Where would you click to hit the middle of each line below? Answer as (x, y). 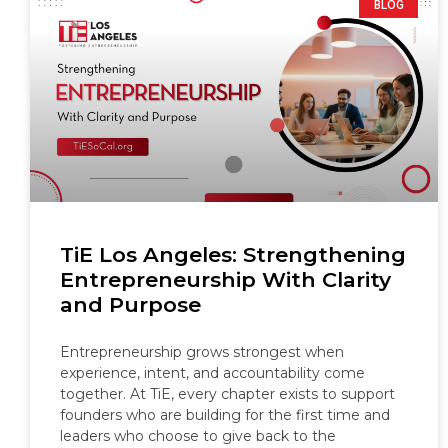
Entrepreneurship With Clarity (225, 280)
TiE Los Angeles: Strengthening (233, 255)
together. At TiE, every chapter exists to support (227, 394)
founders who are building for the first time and (225, 415)
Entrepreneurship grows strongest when (202, 352)
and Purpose (130, 305)
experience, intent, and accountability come (212, 373)
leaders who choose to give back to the (198, 436)
